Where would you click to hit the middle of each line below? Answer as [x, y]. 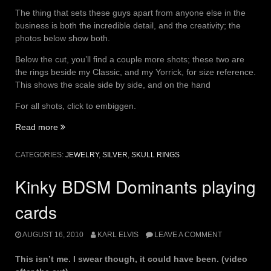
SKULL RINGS [155, 155]
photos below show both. [63, 38]
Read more [38, 127]
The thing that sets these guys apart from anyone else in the [130, 13]
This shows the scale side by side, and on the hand [113, 85]
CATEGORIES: [40, 155]
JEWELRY [82, 155]
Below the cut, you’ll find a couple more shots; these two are [130, 60]
